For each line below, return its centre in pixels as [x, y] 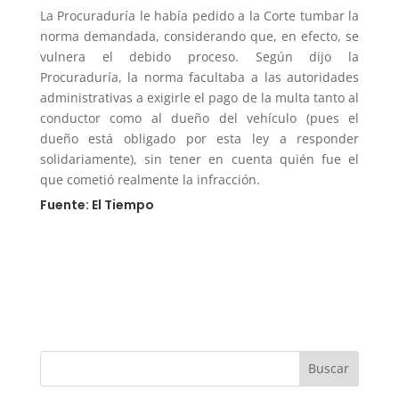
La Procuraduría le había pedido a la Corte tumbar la [199, 15]
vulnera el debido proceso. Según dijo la [199, 56]
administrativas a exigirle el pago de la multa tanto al [199, 97]
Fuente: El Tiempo [97, 204]
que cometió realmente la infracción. [150, 179]
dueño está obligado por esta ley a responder [199, 138]
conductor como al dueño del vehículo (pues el [199, 118]
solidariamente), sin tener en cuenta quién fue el [199, 159]
